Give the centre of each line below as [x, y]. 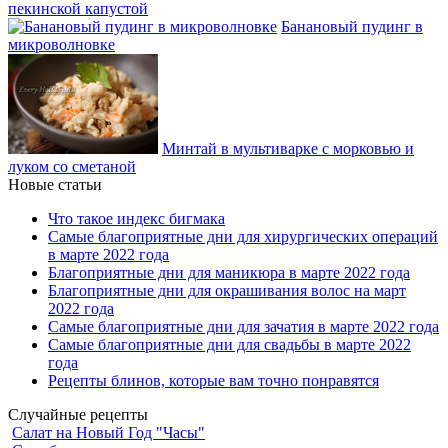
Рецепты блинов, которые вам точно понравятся [213, 381]
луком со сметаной [72, 167]
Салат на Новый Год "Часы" [108, 433]
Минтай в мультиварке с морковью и [288, 149]
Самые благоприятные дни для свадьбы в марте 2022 [229, 345]
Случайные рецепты [78, 415]
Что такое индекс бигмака [136, 219]
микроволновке [61, 45]
